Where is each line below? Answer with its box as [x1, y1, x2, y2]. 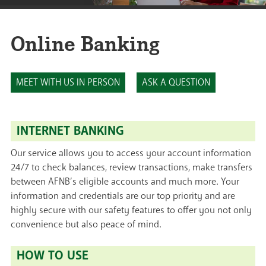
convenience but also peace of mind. [11, 218, 161, 232]
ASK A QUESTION [142, 76, 210, 90]
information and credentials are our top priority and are [11, 189, 235, 203]
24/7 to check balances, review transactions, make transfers [11, 161, 252, 175]
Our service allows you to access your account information [11, 147, 251, 160]
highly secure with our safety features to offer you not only [11, 204, 252, 217]
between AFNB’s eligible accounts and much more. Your [11, 175, 239, 189]
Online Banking [11, 27, 160, 58]
